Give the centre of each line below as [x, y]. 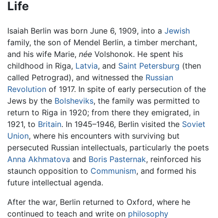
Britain [50, 124]
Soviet [194, 124]
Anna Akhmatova [39, 159]
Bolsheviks [74, 100]
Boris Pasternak [117, 159]
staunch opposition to [49, 171]
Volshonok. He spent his [137, 54]
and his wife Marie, [43, 54]
